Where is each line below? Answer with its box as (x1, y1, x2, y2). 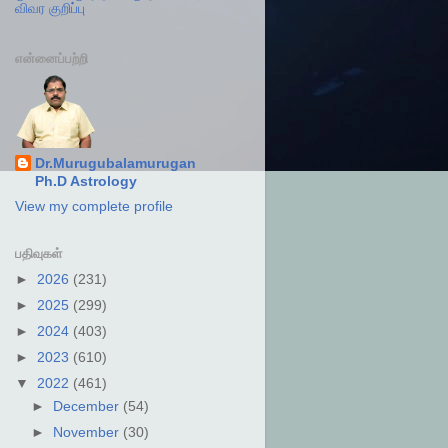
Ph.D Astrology (34, 174, 137, 189)
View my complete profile (14, 198, 173, 214)
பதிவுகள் (14, 245, 62, 261)
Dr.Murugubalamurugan (34, 156, 196, 171)
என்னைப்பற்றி (14, 50, 88, 66)
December (52, 398, 123, 414)
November (52, 425, 123, 440)
